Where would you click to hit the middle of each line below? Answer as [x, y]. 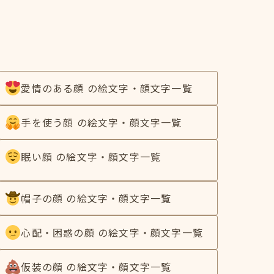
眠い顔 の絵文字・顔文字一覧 [91, 156]
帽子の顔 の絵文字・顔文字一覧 [96, 198]
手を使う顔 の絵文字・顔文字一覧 [102, 122]
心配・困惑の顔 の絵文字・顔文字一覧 [112, 232]
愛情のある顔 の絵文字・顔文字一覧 [107, 88]
